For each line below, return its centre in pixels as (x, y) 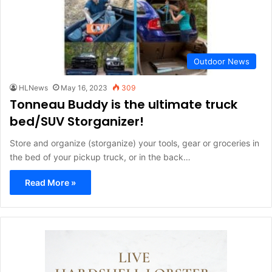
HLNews (33, 87)
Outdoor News (222, 61)
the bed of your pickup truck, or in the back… (100, 157)
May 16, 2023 (84, 87)
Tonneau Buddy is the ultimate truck (124, 104)
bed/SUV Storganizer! (77, 121)
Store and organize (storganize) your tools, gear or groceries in (134, 143)
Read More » (50, 182)
